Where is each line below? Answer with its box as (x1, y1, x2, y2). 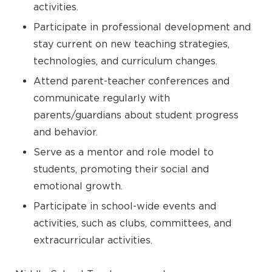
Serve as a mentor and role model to (33, 146, 214, 157)
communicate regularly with (33, 92, 170, 103)
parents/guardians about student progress (33, 109, 239, 120)
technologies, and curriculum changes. (33, 55, 217, 66)
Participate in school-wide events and (33, 200, 216, 211)
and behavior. (33, 126, 98, 137)
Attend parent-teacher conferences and (33, 75, 229, 86)
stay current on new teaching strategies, (33, 38, 229, 49)
